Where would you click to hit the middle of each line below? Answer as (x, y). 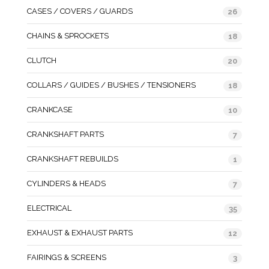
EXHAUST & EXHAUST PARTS (80, 232)
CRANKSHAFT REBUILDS (73, 159)
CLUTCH (42, 60)
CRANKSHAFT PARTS (65, 134)
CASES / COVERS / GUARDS (80, 11)
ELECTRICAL (49, 208)
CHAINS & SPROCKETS (68, 35)
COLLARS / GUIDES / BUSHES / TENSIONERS (111, 85)
